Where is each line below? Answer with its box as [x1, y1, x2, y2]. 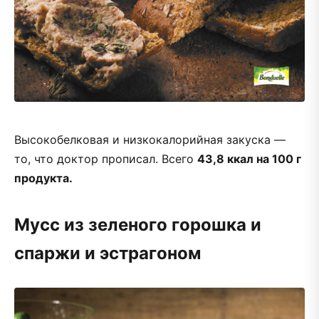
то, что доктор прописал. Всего [14, 151, 197, 166]
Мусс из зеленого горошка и [14, 214, 261, 235]
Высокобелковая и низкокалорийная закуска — [14, 132, 286, 147]
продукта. [14, 170, 75, 185]
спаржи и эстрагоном [14, 242, 201, 263]
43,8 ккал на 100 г [197, 151, 301, 166]
